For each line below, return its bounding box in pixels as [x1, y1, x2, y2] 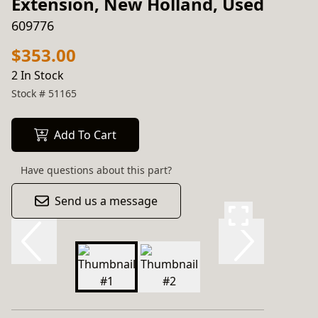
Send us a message [55, 193, 158, 209]
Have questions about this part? [21, 163, 172, 177]
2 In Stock [11, 67, 64, 83]
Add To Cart [54, 127, 116, 143]
